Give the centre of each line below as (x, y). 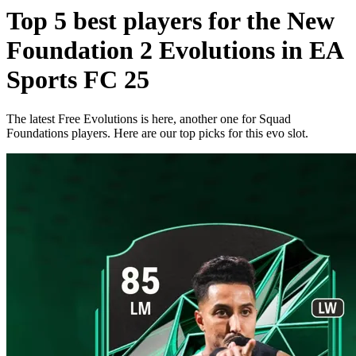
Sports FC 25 (78, 80)
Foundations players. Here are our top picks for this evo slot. (157, 133)
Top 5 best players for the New (170, 21)
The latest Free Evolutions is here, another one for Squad (149, 118)
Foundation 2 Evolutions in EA (174, 50)
